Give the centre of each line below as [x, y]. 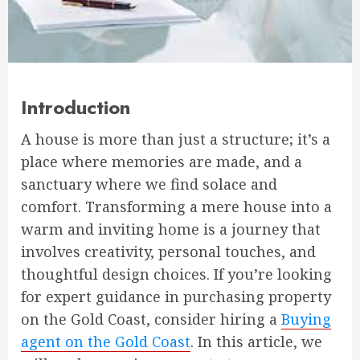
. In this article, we [256, 341]
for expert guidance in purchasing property [176, 296]
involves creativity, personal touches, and [168, 251]
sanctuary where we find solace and [149, 184]
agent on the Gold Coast [106, 341]
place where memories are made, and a [162, 161]
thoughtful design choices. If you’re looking [176, 274]
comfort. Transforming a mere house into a [176, 206]
